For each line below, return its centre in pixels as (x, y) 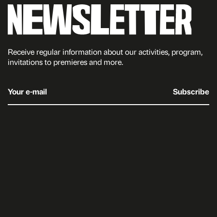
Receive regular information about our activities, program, (105, 52)
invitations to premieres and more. (65, 62)
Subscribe (191, 92)
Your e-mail (27, 92)
